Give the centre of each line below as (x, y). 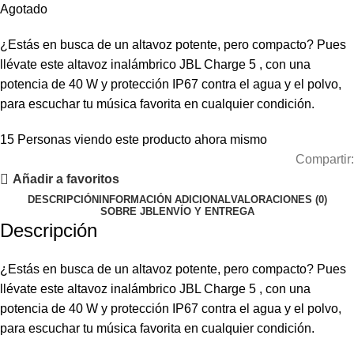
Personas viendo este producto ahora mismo (142, 139)
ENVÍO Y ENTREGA (206, 211)
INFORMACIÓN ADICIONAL (164, 199)
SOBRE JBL (129, 211)
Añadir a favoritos (66, 179)
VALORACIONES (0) (279, 199)
